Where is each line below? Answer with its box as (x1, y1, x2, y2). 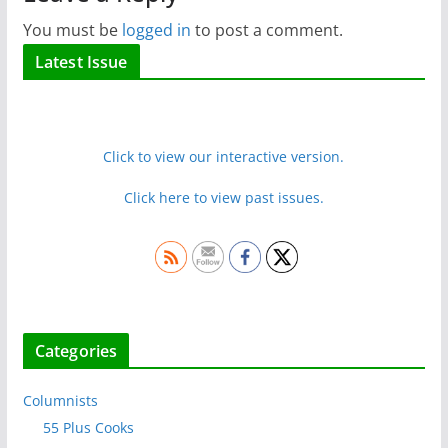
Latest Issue (34, 51, 128, 74)
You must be (22, 19, 122, 42)
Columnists (22, 391, 98, 411)
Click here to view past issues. (123, 188, 324, 208)
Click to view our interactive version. (103, 147, 345, 167)
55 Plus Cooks (42, 418, 134, 438)
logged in (121, 19, 191, 42)
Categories (34, 340, 118, 363)
